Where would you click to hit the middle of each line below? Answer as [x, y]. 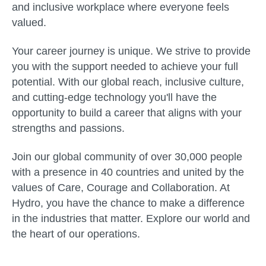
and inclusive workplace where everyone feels [121, 7]
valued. [29, 23]
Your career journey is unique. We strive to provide [131, 51]
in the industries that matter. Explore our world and [131, 218]
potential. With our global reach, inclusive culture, [128, 82]
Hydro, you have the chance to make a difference [128, 203]
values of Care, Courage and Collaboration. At [121, 188]
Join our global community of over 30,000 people [127, 157]
